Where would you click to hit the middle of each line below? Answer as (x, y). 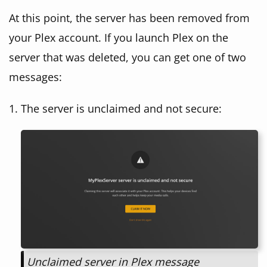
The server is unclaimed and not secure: (121, 108)
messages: (35, 77)
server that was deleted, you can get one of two (128, 57)
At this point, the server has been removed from (129, 18)
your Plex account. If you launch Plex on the (119, 38)
